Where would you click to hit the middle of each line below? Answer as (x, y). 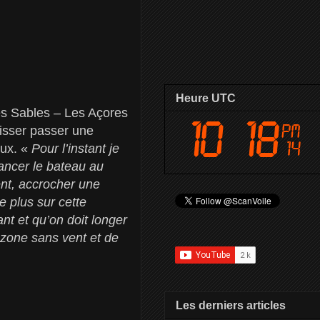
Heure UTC (206, 98)
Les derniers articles (231, 305)
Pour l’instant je (75, 148)
